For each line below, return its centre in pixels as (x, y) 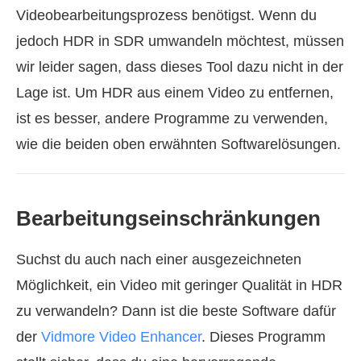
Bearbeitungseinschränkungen (168, 218)
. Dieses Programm (263, 336)
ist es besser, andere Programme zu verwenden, (172, 118)
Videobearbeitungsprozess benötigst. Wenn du (166, 15)
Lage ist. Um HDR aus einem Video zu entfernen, (175, 92)
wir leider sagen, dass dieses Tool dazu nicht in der (180, 66)
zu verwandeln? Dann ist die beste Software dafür (176, 311)
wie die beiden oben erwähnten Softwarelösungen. (178, 144)
